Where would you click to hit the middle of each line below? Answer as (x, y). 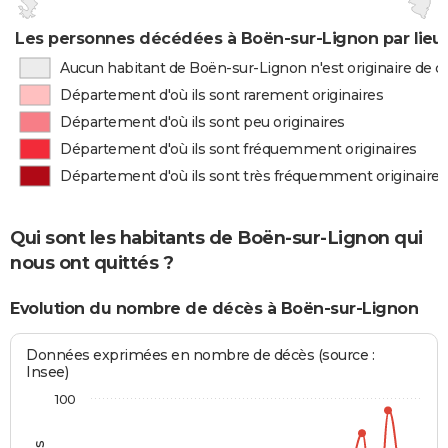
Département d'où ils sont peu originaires (202, 122)
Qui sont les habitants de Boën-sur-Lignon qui (216, 238)
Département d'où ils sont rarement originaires (222, 95)
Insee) (47, 371)
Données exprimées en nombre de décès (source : (200, 354)
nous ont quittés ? (91, 263)
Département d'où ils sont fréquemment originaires (238, 149)
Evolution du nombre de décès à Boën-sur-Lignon (214, 309)
